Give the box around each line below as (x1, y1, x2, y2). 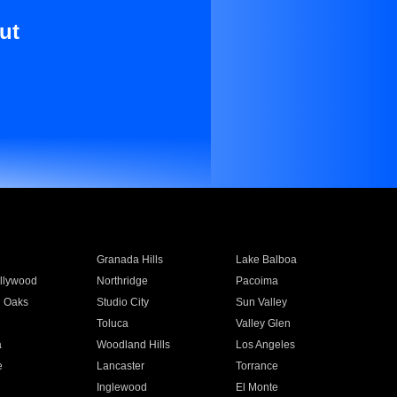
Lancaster (96, 360, 144, 372)
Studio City (96, 296, 149, 308)
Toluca (96, 317, 128, 330)
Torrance (236, 360, 279, 372)
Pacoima (236, 275, 279, 287)
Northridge (96, 275, 148, 287)
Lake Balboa (236, 253, 298, 266)
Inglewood (96, 381, 147, 393)
